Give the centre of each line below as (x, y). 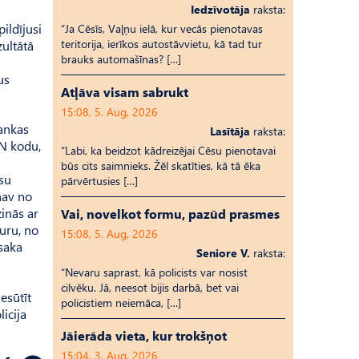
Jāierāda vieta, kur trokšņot (144, 335)
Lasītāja (230, 131)
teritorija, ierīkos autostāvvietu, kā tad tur (161, 44)
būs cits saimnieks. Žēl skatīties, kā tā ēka (161, 165)
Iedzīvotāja (220, 9)
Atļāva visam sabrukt (125, 92)
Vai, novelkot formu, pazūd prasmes (170, 214)
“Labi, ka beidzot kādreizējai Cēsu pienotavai (168, 150)
